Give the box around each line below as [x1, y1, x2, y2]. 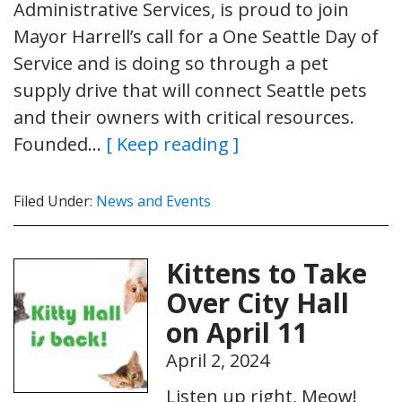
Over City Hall [166, 284, 349, 321]
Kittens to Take [166, 254, 367, 292]
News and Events [96, 190, 211, 211]
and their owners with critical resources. [13, 104, 354, 129]
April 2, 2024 [166, 347, 269, 372]
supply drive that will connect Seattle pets [13, 77, 367, 102]
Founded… [13, 131, 106, 156]
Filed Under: [13, 190, 96, 211]
